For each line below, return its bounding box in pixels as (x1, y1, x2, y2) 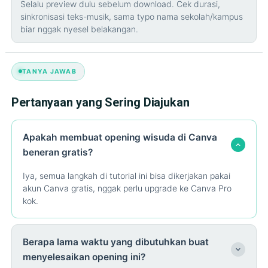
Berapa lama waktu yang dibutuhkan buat (23, 236, 209, 248)
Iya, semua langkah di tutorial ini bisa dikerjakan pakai (23, 170, 230, 181)
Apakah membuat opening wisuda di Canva (23, 131, 217, 143)
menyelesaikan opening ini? (23, 251, 145, 263)
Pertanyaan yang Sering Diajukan (11, 95, 190, 109)
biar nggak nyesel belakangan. (20, 24, 138, 35)
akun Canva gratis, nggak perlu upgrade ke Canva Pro (23, 182, 232, 193)
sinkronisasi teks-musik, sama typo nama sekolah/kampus (20, 11, 243, 22)
